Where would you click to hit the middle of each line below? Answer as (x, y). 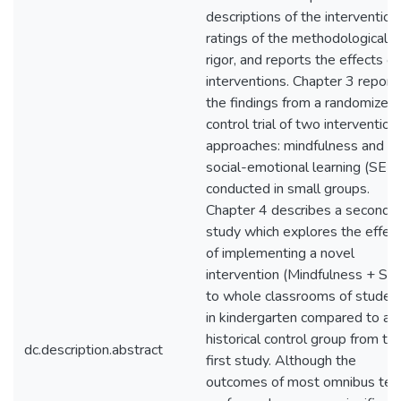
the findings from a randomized (301, 103)
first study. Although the (281, 361)
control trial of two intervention (302, 124)
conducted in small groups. (288, 189)
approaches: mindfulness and (295, 146)
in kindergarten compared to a (298, 318)
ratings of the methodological (297, 38)
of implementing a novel (280, 253)
